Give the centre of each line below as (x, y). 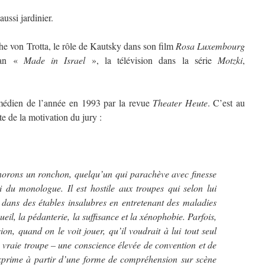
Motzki (230, 60)
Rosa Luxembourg (210, 46)
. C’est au (226, 102)
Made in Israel (54, 60)
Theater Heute (180, 102)
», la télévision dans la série (151, 60)
